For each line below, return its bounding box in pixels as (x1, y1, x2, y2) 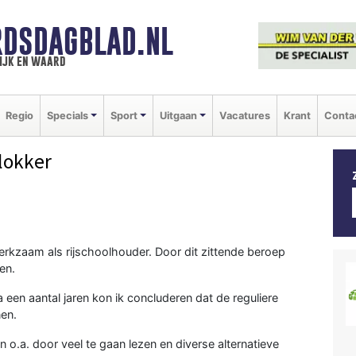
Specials (47, 109, 88, 122)
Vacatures (219, 109, 270, 122)
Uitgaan (159, 109, 197, 122)
